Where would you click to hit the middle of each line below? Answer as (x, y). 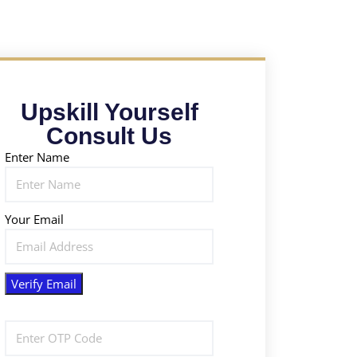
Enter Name (37, 157)
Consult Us (110, 135)
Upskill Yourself (109, 112)
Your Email (35, 219)
